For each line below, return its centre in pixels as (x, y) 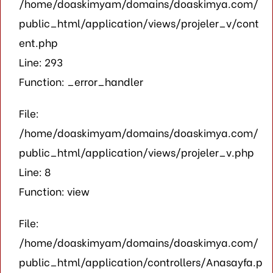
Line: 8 (35, 171)
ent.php (38, 42)
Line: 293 (41, 62)
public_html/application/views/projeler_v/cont (139, 23)
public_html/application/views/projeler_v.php (136, 152)
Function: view (54, 191)
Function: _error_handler (81, 81)
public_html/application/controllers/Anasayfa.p (141, 261)
